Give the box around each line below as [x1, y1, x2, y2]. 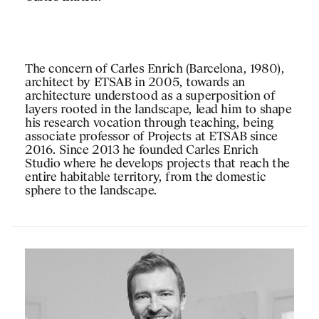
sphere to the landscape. [25, 184, 157, 199]
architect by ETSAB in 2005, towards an [25, 76, 246, 90]
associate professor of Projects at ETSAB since [25, 130, 278, 145]
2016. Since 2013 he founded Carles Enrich [25, 144, 258, 158]
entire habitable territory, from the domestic [25, 171, 266, 185]
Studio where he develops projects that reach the [25, 157, 290, 172]
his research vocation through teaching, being [25, 117, 273, 131]
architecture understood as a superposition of [25, 90, 276, 104]
